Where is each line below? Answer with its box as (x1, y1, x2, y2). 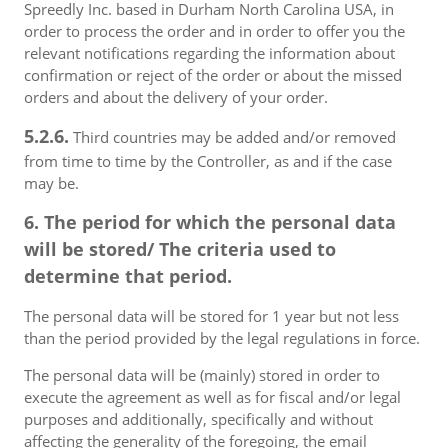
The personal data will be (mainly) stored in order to (24, 365, 380, 385)
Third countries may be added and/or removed (69, 127, 396, 147)
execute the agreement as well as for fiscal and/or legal (24, 387, 401, 407)
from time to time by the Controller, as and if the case (24, 151, 392, 171)
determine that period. (24, 264, 232, 288)
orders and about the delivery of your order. (24, 87, 328, 107)
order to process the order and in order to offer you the (24, 21, 405, 41)
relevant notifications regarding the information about (24, 43, 395, 63)
